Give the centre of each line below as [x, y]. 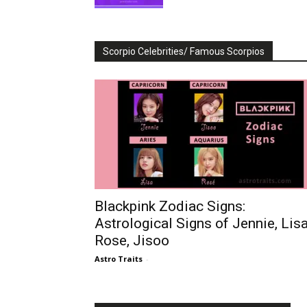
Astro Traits [119, 259]
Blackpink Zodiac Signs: [170, 207]
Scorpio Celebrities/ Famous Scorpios [184, 52]
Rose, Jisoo [132, 241]
